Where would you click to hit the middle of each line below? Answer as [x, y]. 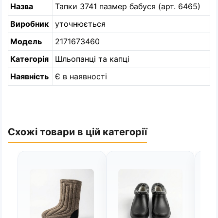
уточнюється [80, 24]
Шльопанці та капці [92, 59]
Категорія [29, 59]
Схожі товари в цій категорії [77, 132]
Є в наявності [81, 76]
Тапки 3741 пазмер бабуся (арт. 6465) [128, 6]
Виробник [29, 24]
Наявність [29, 76]
